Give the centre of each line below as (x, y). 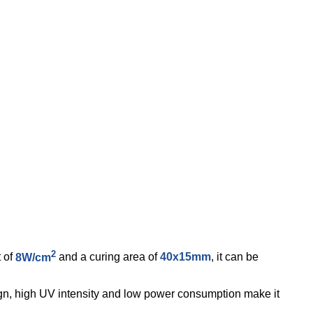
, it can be (235, 257)
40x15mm (185, 257)
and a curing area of (108, 257)
